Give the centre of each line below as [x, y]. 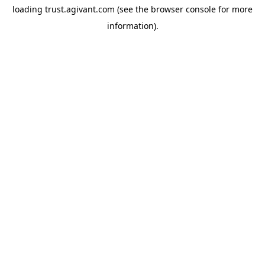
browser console [183, 9]
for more [234, 9]
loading [29, 9]
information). [132, 26]
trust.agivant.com [80, 9]
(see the [132, 9]
